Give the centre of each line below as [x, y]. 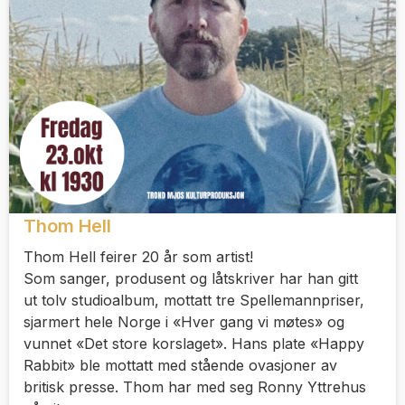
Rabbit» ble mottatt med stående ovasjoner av [180, 365]
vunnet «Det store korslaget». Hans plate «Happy [194, 343]
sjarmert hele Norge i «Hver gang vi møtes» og [184, 321]
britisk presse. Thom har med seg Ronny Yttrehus [195, 386]
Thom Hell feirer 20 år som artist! [138, 256]
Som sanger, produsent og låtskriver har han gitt [191, 278]
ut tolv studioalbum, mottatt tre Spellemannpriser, [194, 300]
